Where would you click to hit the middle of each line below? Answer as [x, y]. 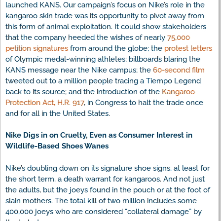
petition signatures [37, 48]
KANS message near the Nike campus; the [79, 70]
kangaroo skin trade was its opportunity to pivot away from [105, 16]
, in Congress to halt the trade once [144, 102]
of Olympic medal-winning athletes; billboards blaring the [103, 59]
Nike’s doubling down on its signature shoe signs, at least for [108, 168]
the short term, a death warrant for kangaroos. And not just [105, 179]
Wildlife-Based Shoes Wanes [57, 146]
